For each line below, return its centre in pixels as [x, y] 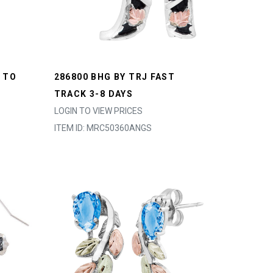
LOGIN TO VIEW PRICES [98, 111]
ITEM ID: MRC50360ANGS [103, 128]
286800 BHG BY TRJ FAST [115, 77]
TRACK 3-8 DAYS [94, 94]
